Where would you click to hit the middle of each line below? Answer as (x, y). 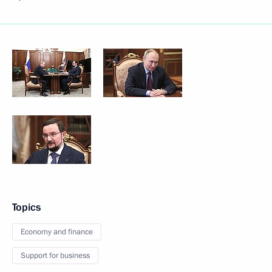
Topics (26, 207)
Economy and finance (57, 232)
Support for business (55, 256)
